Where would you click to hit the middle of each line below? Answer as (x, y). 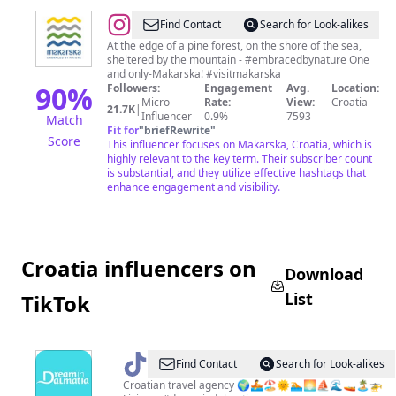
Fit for (123, 130)
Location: (355, 88)
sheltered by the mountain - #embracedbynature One (238, 60)
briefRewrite (177, 130)
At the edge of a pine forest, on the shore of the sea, (234, 46)
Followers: (133, 88)
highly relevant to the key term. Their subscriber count (240, 159)
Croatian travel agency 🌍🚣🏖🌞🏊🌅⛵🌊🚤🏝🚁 (180, 385)
